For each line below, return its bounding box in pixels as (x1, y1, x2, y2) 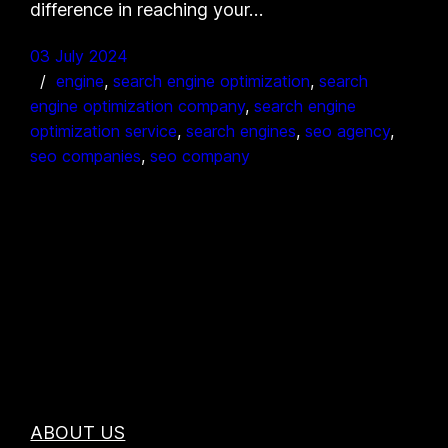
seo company (150, 145, 251, 166)
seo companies (30, 145, 142, 166)
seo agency (305, 120, 391, 141)
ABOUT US (30, 421, 126, 443)
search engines (186, 120, 297, 141)
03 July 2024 (30, 45, 129, 66)
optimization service (30, 120, 178, 141)
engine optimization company (30, 95, 246, 116)
